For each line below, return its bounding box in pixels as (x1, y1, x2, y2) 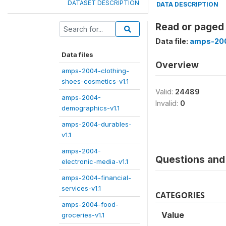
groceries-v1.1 (62, 211, 104, 219)
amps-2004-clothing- (62, 67, 129, 75)
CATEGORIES (155, 190, 205, 201)
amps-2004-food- (62, 200, 119, 208)
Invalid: (155, 99, 180, 107)
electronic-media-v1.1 (62, 157, 128, 165)
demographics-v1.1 (62, 104, 120, 112)
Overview (155, 60, 199, 70)
